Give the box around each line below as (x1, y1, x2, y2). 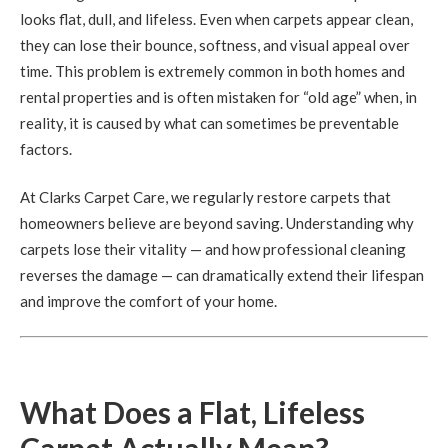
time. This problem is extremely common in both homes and (20, 62, 405, 81)
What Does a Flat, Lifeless (20, 393, 365, 430)
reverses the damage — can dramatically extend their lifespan (20, 266, 424, 285)
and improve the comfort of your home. (20, 292, 277, 311)
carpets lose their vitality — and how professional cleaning (20, 240, 406, 259)
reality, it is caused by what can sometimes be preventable (20, 114, 399, 133)
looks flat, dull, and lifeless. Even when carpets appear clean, (20, 10, 413, 29)
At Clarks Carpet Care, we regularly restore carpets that (20, 188, 391, 207)
